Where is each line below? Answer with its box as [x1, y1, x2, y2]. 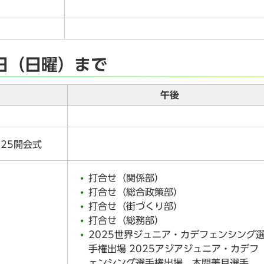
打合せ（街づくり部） [88, 201, 183, 211]
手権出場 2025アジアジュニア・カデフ [88, 243, 259, 253]
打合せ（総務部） [88, 215, 164, 225]
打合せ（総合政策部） [88, 187, 183, 197]
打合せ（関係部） [88, 173, 164, 183]
